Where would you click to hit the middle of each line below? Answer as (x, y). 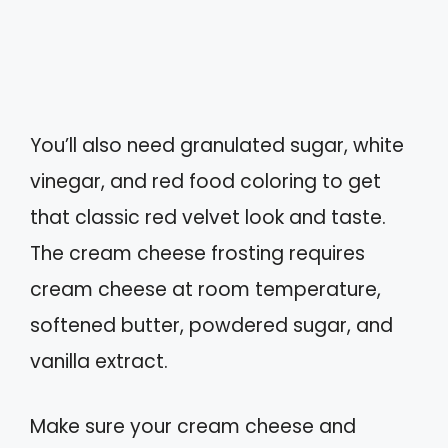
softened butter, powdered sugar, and (211, 326)
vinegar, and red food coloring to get (205, 182)
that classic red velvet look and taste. (208, 218)
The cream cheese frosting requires (197, 254)
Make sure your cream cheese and (193, 426)
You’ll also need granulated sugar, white (217, 146)
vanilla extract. (99, 362)
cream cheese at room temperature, (205, 290)
